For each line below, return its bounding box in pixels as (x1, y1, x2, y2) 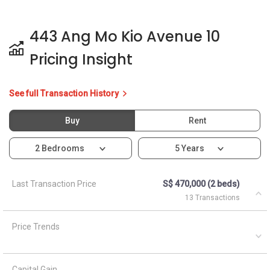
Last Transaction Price (12, 178, 96, 189)
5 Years (174, 143, 204, 153)
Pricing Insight (30, 49, 133, 69)
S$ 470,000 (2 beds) (163, 178, 240, 189)
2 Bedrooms (34, 143, 86, 153)
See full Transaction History (9, 88, 121, 98)
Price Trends (12, 221, 60, 231)
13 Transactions (185, 193, 240, 202)
